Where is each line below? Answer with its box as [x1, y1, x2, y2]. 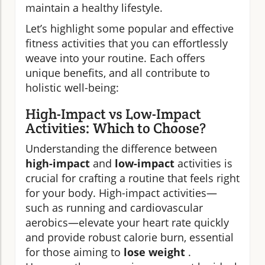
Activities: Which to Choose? [25, 118, 206, 137]
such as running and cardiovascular [25, 200, 203, 215]
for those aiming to [25, 244, 124, 259]
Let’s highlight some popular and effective [25, 21, 234, 35]
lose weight [124, 244, 185, 259]
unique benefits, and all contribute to [25, 65, 210, 80]
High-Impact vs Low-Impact [25, 104, 201, 123]
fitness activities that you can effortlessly [25, 35, 228, 50]
